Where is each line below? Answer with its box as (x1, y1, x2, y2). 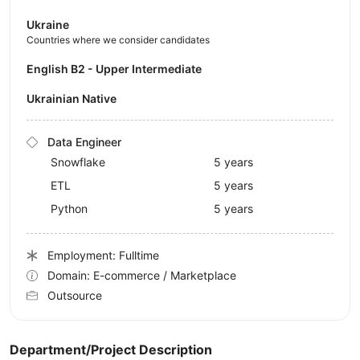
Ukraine (27, 18, 69, 32)
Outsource (47, 288, 102, 303)
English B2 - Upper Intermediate (34, 62, 202, 76)
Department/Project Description (10, 342, 212, 358)
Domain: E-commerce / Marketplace (47, 268, 236, 283)
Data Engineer (47, 135, 121, 149)
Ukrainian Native (35, 92, 117, 106)
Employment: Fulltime (47, 248, 159, 263)
